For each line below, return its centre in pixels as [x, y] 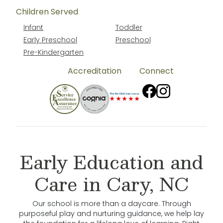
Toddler [129, 27]
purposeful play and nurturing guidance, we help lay [111, 213]
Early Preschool [50, 40]
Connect [156, 71]
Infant [33, 27]
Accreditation [94, 71]
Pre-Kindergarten [54, 52]
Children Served [47, 12]
